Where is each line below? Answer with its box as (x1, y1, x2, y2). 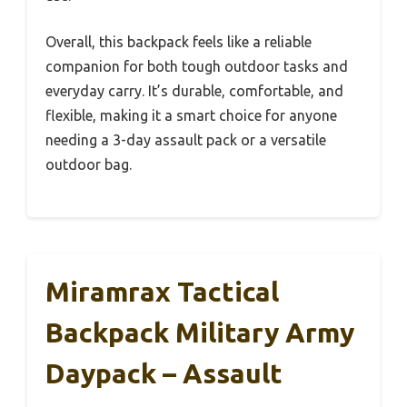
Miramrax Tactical (45, 275, 279, 307)
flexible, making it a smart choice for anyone (45, 106, 337, 124)
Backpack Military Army (45, 316, 354, 348)
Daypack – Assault (45, 357, 283, 389)
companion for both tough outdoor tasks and (45, 57, 348, 74)
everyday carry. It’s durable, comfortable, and (45, 82, 343, 99)
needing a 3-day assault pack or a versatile (45, 131, 326, 148)
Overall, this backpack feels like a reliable (45, 33, 312, 50)
